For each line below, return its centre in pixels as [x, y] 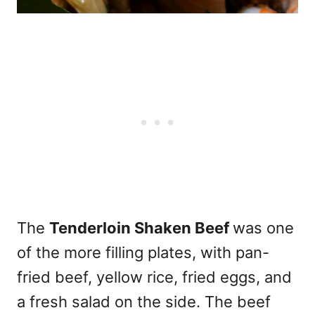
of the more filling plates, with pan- [143, 252]
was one [263, 227]
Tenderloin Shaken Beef [141, 227]
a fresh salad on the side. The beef [144, 301]
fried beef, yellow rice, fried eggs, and [154, 277]
